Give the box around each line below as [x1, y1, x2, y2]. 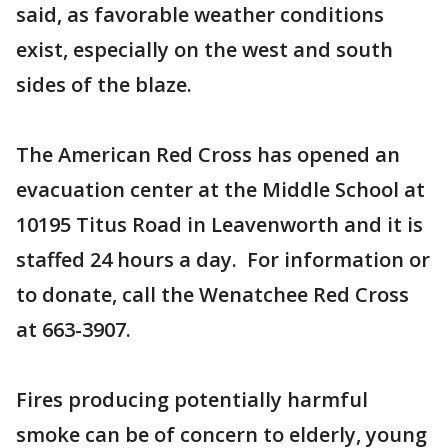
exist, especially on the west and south [16, 36, 393, 64]
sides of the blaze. [16, 71, 192, 99]
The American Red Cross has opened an [16, 141, 400, 169]
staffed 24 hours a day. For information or [16, 246, 430, 274]
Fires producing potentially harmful [16, 386, 368, 414]
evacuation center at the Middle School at [16, 176, 425, 204]
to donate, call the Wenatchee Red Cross [16, 281, 409, 309]
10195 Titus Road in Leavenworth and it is [16, 211, 423, 239]
